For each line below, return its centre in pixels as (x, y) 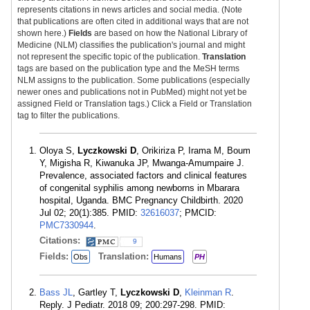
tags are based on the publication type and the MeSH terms (128, 69)
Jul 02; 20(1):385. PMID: (90, 213)
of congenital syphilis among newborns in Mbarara (139, 188)
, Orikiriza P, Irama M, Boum (193, 151)
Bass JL (56, 292)
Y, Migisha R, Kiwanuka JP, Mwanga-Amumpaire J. (142, 163)
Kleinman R (208, 292)
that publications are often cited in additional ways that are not (133, 21)
